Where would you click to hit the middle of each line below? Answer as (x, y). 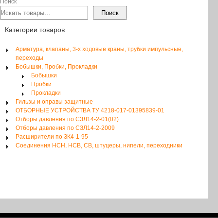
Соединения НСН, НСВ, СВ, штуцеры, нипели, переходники (99, 146)
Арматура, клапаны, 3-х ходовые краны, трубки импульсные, (99, 49)
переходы (29, 58)
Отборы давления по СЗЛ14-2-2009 (65, 128)
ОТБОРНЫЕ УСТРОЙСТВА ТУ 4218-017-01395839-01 (90, 111)
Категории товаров (35, 30)
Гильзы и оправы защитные (54, 102)
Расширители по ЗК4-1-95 (52, 137)
